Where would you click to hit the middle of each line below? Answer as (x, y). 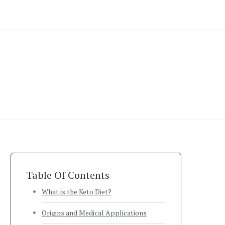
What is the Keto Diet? (76, 192)
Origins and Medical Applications (94, 213)
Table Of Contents (68, 175)
